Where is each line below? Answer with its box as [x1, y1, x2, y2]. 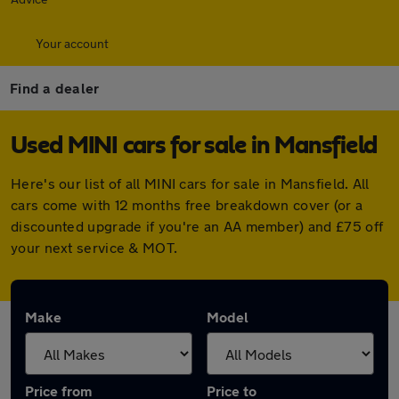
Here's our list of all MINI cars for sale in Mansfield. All [11, 175, 370, 191]
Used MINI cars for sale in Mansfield [11, 134, 377, 159]
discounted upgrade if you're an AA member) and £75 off [11, 217, 384, 234]
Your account [36, 36, 109, 51]
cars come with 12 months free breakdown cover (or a [11, 196, 363, 213]
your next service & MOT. [11, 239, 178, 256]
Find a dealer [10, 79, 100, 96]
